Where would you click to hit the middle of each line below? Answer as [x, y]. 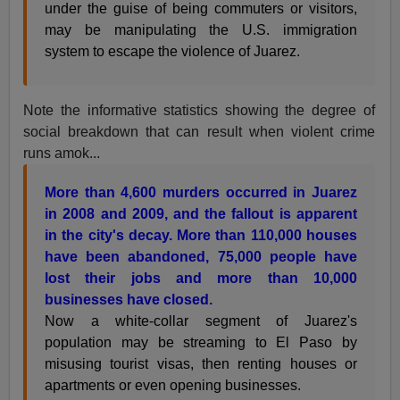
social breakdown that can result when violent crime [199, 132]
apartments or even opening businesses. [173, 386]
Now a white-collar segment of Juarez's [201, 321]
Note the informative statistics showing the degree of [199, 111]
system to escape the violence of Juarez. [173, 52]
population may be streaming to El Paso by [201, 343]
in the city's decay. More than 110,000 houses [201, 236]
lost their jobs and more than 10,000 [201, 279]
